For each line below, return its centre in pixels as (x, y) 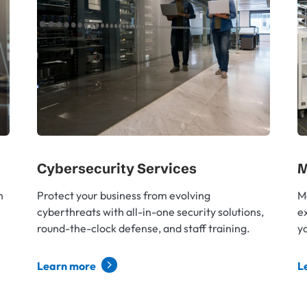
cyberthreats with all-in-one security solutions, (150, 212)
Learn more (67, 266)
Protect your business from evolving (124, 195)
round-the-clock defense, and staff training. (144, 228)
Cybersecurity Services (117, 168)
